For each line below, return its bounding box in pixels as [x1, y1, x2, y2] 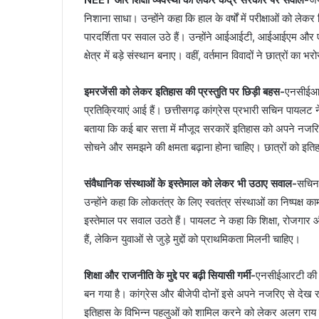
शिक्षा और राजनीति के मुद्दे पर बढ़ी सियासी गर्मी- [84, 268, 256, 283]
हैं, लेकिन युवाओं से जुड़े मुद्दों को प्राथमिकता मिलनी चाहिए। [84, 232, 300, 246]
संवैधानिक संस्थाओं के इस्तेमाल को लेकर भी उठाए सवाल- [84, 177, 297, 191]
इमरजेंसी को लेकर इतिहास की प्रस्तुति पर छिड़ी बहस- [84, 85, 285, 99]
